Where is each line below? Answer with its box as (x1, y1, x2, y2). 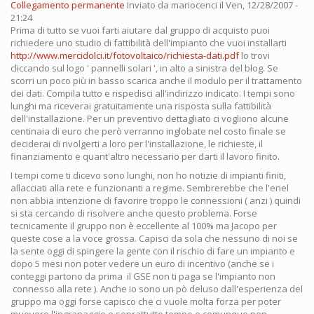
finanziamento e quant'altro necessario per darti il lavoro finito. (11, 149, 280, 163)
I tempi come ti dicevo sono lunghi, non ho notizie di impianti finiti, (11, 168, 286, 182)
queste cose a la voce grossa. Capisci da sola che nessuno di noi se (11, 231, 298, 245)
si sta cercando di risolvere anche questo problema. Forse (11, 206, 257, 219)
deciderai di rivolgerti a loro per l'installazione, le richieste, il (11, 137, 263, 150)
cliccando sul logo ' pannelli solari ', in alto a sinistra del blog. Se (11, 61, 278, 74)
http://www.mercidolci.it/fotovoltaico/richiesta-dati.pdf (11, 48, 239, 62)
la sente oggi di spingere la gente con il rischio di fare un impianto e (11, 244, 295, 257)
